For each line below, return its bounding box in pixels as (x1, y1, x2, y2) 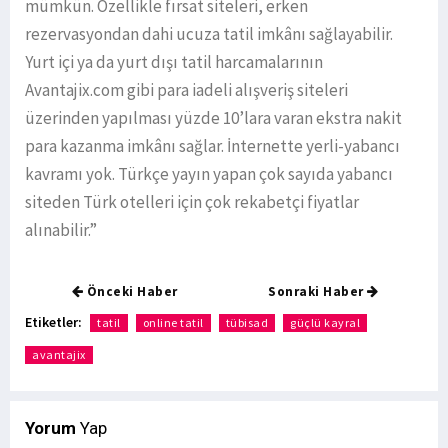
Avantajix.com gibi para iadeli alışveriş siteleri (25, 79, 348, 102)
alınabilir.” (25, 219, 97, 242)
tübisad (225, 315, 268, 331)
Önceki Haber (83, 283, 178, 301)
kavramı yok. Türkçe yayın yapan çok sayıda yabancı (25, 163, 393, 186)
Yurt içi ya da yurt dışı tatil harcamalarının (25, 51, 323, 74)
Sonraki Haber (268, 283, 368, 301)
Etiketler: (25, 313, 82, 332)
